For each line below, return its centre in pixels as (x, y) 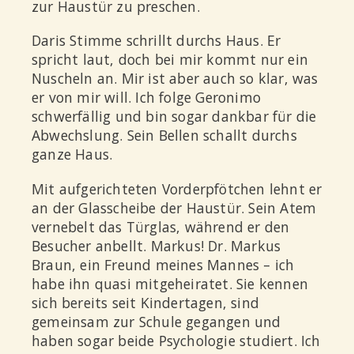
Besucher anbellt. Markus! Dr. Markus (156, 245)
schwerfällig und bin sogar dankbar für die (174, 117)
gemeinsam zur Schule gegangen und (156, 321)
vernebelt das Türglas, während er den (161, 226)
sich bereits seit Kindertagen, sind (145, 302)
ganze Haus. (72, 154)
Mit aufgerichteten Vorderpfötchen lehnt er (177, 188)
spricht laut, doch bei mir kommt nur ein (170, 60)
